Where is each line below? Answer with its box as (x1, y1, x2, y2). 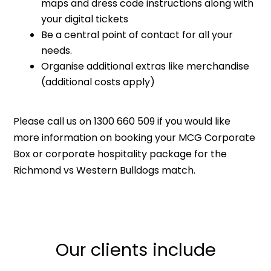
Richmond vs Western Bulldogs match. (13, 163, 196, 177)
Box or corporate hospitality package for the (13, 146, 227, 161)
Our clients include (55, 237, 216, 262)
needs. (41, 43, 73, 57)
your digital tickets (41, 11, 129, 26)
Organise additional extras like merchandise (41, 59, 250, 73)
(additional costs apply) (41, 74, 155, 89)
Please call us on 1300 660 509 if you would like (13, 114, 231, 128)
